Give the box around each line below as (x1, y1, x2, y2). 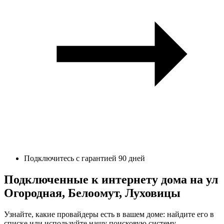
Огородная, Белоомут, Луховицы (4, 186, 180, 199)
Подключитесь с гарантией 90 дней (24, 153, 145, 162)
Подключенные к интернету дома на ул (4, 172, 218, 186)
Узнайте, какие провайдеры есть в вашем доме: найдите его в (4, 209, 214, 218)
